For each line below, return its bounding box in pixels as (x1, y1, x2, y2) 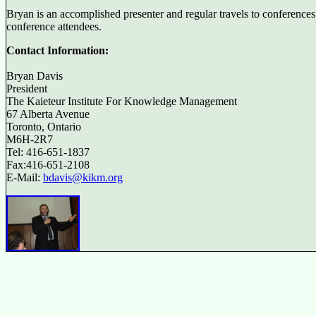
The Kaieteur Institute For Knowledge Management (6, 95, 237, 107)
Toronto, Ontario (6, 121, 81, 133)
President (6, 83, 47, 95)
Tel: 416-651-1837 (6, 146, 90, 158)
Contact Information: (6, 44, 109, 56)
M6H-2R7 (6, 133, 53, 145)
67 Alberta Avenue (6, 108, 90, 120)
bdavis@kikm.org (43, 171, 123, 183)
